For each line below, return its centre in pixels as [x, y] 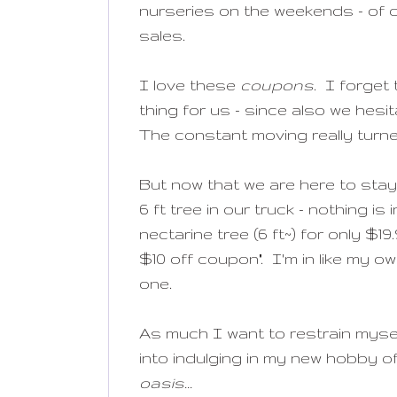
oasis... [166, 383]
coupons [277, 85]
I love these [190, 85]
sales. [167, 35]
